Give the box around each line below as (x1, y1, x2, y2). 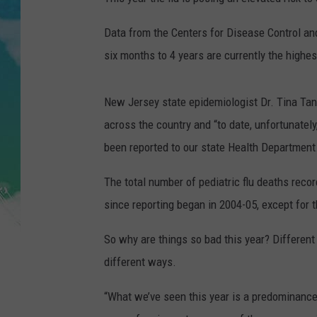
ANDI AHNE (179, 36, 225, 47)
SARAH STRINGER (179, 71, 253, 83)
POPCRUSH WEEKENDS (179, 107, 275, 118)
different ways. (104, 255, 176, 270)
